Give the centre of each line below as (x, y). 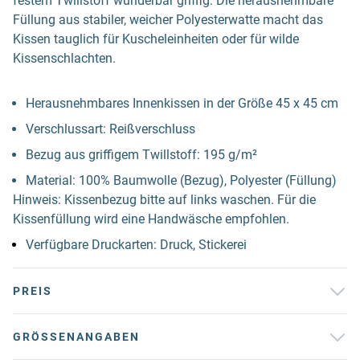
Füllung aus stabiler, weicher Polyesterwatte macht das (168, 20)
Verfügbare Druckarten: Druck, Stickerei (136, 245)
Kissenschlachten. (64, 58)
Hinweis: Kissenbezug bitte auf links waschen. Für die (164, 200)
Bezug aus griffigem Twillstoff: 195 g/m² (141, 155)
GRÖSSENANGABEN (72, 337)
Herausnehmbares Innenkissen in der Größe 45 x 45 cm (182, 103)
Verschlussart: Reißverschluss (110, 129)
